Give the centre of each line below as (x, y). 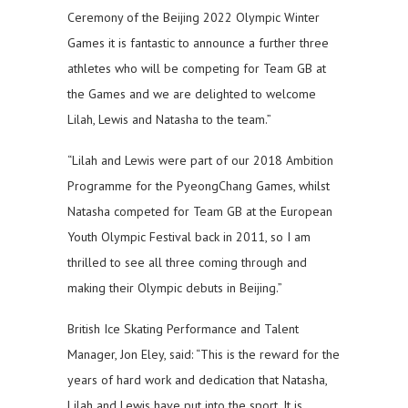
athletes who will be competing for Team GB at (197, 69)
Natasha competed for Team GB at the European (200, 212)
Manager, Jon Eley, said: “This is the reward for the (204, 355)
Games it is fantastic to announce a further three (198, 43)
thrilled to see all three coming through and (187, 263)
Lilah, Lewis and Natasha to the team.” (169, 120)
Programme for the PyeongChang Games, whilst (199, 186)
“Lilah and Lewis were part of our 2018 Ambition (200, 161)
